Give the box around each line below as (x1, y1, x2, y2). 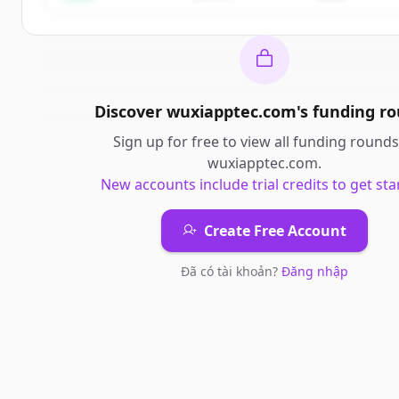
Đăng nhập (281, 263, 348, 280)
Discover (94, 101, 167, 122)
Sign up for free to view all (112, 132, 293, 151)
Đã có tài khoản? (181, 263, 281, 280)
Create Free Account (204, 221, 346, 240)
